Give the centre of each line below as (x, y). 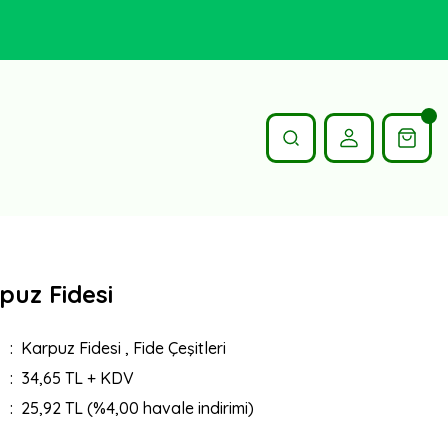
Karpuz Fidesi (70, 348)
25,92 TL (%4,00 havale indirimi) (137, 408)
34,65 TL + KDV (77, 378)
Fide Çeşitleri (179, 348)
